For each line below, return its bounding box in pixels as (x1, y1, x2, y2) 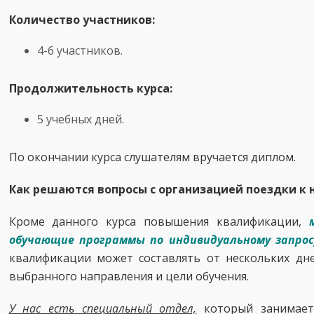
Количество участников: (8, 12, 155, 27)
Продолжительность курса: (8, 81, 172, 96)
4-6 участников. (36, 43, 123, 58)
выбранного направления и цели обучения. (8, 268, 249, 284)
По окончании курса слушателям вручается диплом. (8, 149, 296, 165)
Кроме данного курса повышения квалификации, (8, 214, 309, 229)
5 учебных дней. (36, 111, 124, 127)
